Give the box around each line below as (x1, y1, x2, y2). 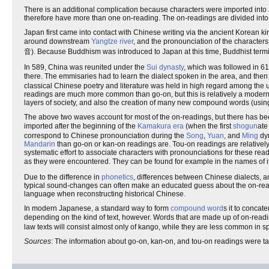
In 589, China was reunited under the (24, 63, 147, 71)
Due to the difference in (24, 173, 101, 181)
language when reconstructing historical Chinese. (24, 190, 186, 198)
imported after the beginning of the (24, 122, 138, 130)
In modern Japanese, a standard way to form (24, 204, 171, 213)
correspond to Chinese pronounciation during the (24, 131, 186, 140)
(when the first (184, 122, 233, 130)
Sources (24, 237, 51, 246)
